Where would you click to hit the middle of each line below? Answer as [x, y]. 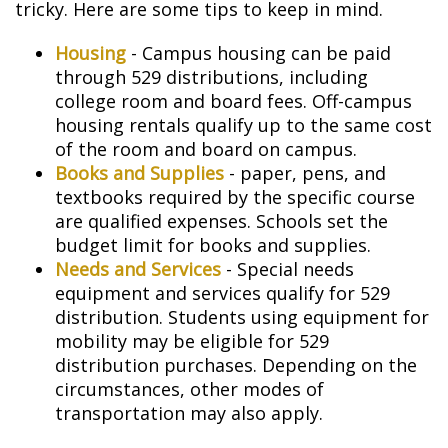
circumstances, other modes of [189, 389]
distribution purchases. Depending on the [236, 365]
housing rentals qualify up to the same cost [243, 125]
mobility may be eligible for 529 [192, 341]
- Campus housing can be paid [258, 53]
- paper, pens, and [305, 173]
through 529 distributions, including [211, 77]
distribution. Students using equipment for [242, 317]
